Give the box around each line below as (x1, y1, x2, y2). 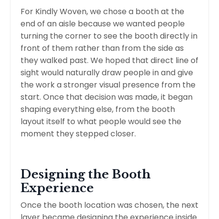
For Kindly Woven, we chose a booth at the (21, 5, 184, 17)
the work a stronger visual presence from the (21, 79, 196, 90)
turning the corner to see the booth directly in (21, 30, 197, 42)
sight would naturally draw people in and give (21, 66, 193, 78)
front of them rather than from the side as (21, 42, 184, 54)
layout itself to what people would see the (21, 115, 181, 127)
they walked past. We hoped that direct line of (21, 54, 198, 66)
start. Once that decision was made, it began (21, 91, 193, 103)
